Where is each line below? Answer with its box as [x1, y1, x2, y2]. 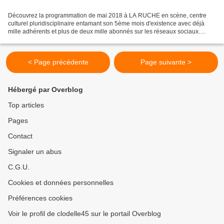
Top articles [8, 101, 44, 109]
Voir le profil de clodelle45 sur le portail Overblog [8, 209, 161, 217]
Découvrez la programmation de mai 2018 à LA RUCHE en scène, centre [8, 11, 206, 19]
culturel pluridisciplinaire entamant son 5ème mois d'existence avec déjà [8, 19, 204, 27]
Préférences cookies [8, 194, 72, 202]
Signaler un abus [8, 147, 61, 155]
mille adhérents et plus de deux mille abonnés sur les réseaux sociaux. [8, 27, 200, 35]
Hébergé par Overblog [8, 85, 83, 93]
